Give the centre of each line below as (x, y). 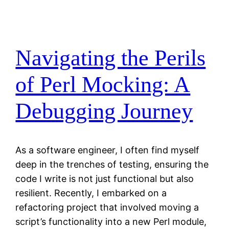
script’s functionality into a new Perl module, (111, 222)
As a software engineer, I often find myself (108, 150)
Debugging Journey (104, 111)
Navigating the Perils (111, 58)
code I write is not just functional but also (105, 179)
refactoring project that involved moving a (107, 208)
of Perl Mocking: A (103, 84)
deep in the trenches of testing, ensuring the (112, 165)
